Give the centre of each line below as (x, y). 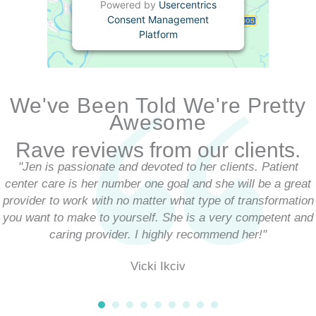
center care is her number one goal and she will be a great (158, 183)
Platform (158, 35)
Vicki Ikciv (158, 267)
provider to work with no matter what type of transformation (158, 200)
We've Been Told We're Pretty (158, 105)
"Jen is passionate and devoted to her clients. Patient (158, 166)
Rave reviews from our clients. (158, 150)
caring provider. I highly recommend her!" (158, 234)
